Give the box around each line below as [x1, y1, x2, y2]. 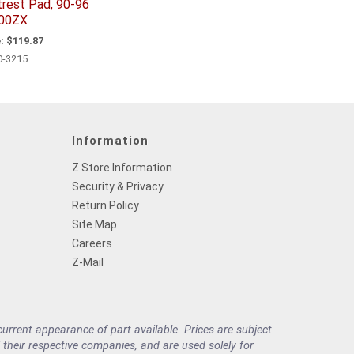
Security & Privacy [72, 179, 164, 193]
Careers [72, 236, 112, 250]
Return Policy [72, 198, 139, 212]
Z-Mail [72, 255, 104, 269]
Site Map [72, 217, 117, 231]
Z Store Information [72, 160, 172, 174]
